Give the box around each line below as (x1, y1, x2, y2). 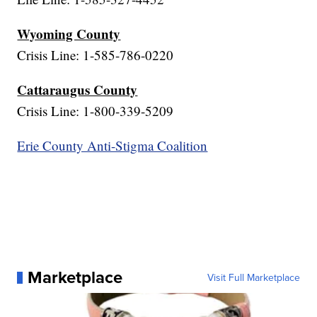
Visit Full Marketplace (207, 270, 300, 285)
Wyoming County (17, 24, 121, 44)
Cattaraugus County (17, 80, 138, 100)
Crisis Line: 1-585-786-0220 (17, 46, 174, 64)
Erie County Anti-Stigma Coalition (17, 137, 208, 155)
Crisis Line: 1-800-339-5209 (17, 102, 174, 120)
